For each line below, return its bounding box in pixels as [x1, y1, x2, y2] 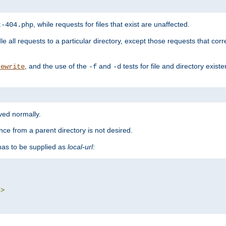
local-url [68, 143, 93, 151]
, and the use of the [25, 62, 89, 71]
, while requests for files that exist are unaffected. [33, 20, 190, 29]
